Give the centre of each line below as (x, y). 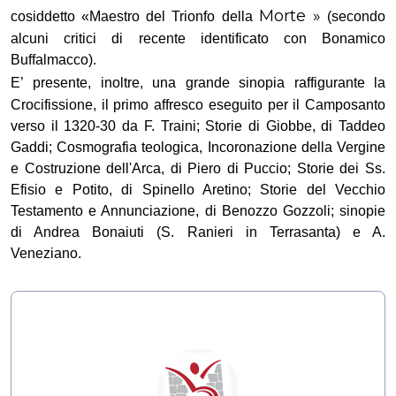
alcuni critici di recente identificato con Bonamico (198, 38)
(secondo (353, 16)
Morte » (289, 15)
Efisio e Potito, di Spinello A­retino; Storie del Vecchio (198, 189)
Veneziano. (46, 253)
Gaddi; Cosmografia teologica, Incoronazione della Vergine (198, 147)
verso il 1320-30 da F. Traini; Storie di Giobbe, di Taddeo (198, 126)
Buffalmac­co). (53, 59)
